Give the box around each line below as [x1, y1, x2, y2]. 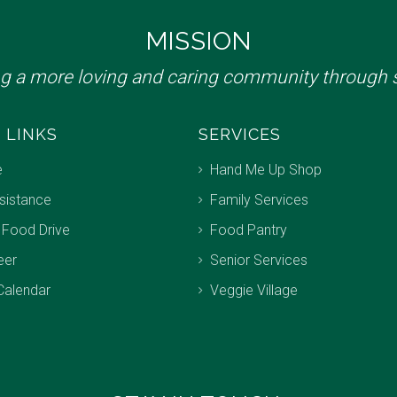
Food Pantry [210, 221, 287, 238]
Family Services [210, 191, 308, 208]
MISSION [145, 26, 252, 56]
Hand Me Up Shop [210, 160, 322, 178]
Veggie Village [210, 281, 298, 299]
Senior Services [210, 251, 307, 269]
